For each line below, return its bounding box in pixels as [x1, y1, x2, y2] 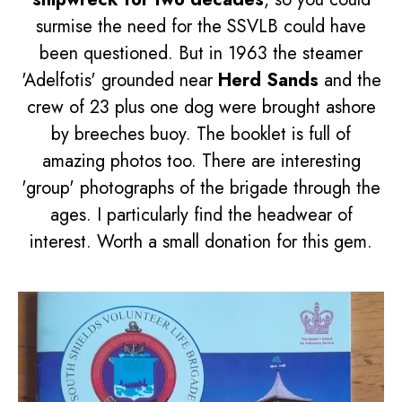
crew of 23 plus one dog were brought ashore [26, 94, 376, 121]
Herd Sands [217, 67, 319, 94]
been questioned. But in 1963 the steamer [39, 40, 363, 67]
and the [318, 67, 381, 94]
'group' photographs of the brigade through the [22, 175, 380, 202]
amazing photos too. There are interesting [41, 148, 361, 175]
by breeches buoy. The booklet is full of [51, 121, 351, 148]
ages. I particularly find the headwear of [49, 202, 353, 229]
